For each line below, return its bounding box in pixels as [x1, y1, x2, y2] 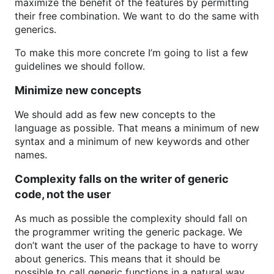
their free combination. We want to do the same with [15, 10, 259, 22]
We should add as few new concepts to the [15, 108, 215, 120]
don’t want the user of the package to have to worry [15, 239, 258, 251]
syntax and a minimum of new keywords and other [15, 135, 250, 147]
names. [15, 149, 47, 161]
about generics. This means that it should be [15, 253, 220, 265]
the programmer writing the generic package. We [15, 226, 242, 238]
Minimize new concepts [15, 84, 141, 97]
